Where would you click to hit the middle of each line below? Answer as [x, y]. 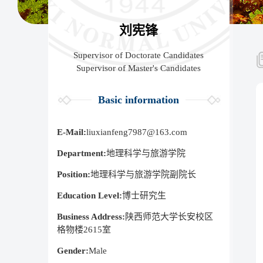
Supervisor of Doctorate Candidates [139, 55]
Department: [82, 153]
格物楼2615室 [84, 229]
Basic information [139, 100]
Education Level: [90, 195]
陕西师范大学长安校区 [169, 216]
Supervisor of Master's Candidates [139, 68]
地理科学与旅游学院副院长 [143, 174]
